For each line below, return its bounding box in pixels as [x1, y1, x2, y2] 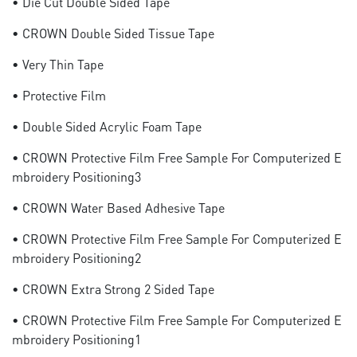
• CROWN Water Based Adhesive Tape [12, 199, 225, 216]
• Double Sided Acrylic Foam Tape [12, 118, 202, 135]
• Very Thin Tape [12, 56, 104, 73]
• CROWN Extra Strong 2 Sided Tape [12, 280, 214, 297]
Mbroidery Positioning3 [12, 168, 141, 185]
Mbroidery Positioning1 [12, 331, 141, 347]
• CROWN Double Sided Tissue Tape [12, 25, 214, 41]
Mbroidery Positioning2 [12, 249, 141, 266]
